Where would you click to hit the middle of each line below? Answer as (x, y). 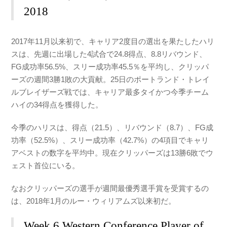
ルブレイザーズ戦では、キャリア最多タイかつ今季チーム (110, 92)
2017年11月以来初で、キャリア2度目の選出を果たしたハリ (113, 42)
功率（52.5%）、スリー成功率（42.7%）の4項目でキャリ (110, 140)
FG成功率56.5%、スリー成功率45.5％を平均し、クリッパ (110, 67)
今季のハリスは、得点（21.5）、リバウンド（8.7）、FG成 (112, 127)
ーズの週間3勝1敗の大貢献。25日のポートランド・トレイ (111, 80)
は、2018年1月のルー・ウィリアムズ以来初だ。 (94, 201)
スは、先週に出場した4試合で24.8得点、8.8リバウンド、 (109, 54)
